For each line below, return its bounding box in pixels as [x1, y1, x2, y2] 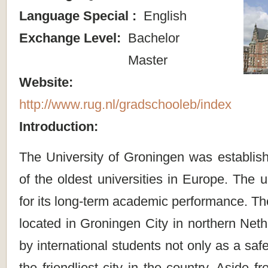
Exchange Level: [19, 31, 124, 45]
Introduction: [19, 119, 102, 134]
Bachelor [124, 31, 179, 45]
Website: [19, 75, 77, 90]
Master [124, 53, 167, 68]
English [140, 8, 187, 23]
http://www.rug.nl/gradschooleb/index [19, 97, 232, 112]
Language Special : [19, 8, 140, 23]
